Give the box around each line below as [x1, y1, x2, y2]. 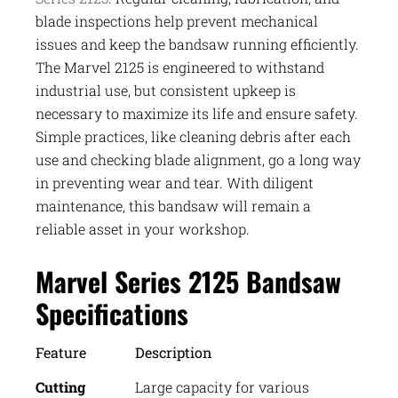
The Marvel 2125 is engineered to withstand [36, 57, 324, 76]
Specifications [36, 292, 188, 333]
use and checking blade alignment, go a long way [36, 149, 361, 169]
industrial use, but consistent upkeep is [36, 80, 296, 99]
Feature [36, 342, 86, 362]
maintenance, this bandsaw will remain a [36, 195, 311, 215]
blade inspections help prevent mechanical [36, 11, 318, 30]
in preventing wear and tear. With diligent [36, 172, 314, 192]
